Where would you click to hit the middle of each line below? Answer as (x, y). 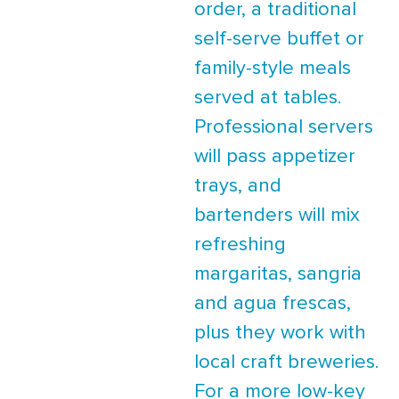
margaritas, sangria (278, 274)
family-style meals (273, 68)
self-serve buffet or (279, 39)
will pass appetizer (275, 156)
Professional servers (284, 127)
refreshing (240, 244)
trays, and (238, 186)
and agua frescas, (273, 303)
